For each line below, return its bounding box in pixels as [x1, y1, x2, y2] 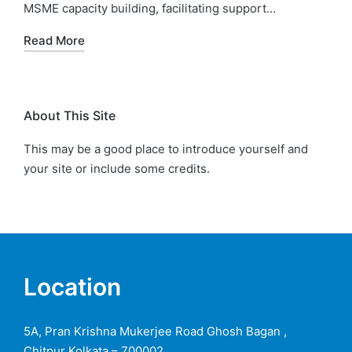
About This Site [24, 107, 115, 123]
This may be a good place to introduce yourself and [24, 141, 308, 156]
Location [24, 272, 121, 301]
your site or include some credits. [24, 160, 210, 176]
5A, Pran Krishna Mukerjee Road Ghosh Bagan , [24, 323, 287, 339]
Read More [24, 32, 85, 48]
